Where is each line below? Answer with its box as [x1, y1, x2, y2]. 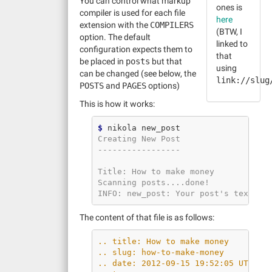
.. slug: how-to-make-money [98, 247, 224, 257]
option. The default [80, 32, 151, 42]
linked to [216, 39, 248, 49]
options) [146, 81, 180, 90]
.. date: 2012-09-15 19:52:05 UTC [98, 258, 253, 268]
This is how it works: [80, 99, 155, 109]
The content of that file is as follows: [80, 212, 214, 222]
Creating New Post [98, 134, 180, 143]
